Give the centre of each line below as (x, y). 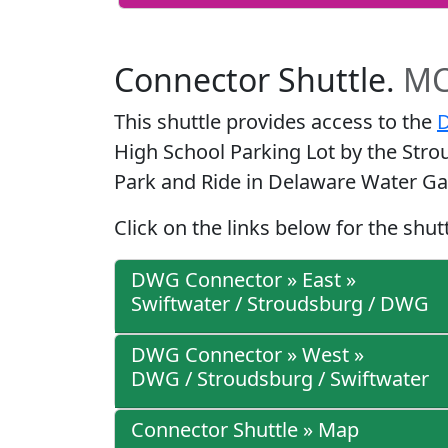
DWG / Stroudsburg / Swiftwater (280, 379)
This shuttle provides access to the (275, 122)
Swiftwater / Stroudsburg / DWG (280, 304)
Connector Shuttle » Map (245, 430)
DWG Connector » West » (247, 355)
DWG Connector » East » (243, 280)
